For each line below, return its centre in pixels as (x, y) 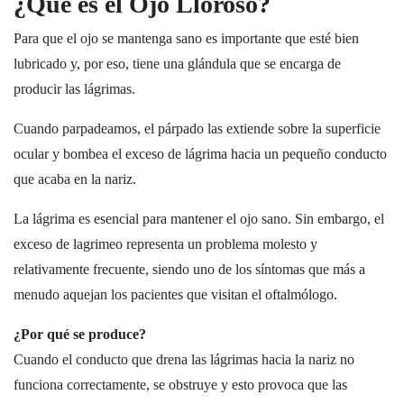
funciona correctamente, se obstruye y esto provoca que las (180, 385)
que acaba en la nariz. (75, 179)
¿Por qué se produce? (80, 334)
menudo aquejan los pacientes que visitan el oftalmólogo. (175, 294)
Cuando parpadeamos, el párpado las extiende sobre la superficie (197, 129)
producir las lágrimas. (74, 89)
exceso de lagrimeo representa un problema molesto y (165, 244)
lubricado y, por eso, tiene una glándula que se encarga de (177, 64)
